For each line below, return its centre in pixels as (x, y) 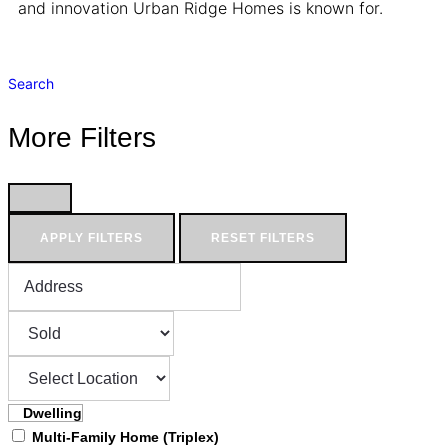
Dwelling (52, 413)
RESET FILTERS (263, 238)
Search (31, 83)
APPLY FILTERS (91, 238)
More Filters (82, 137)
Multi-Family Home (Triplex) (125, 437)
